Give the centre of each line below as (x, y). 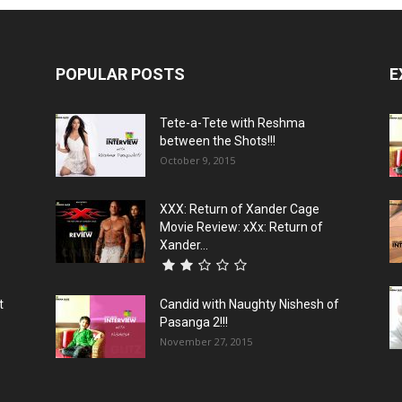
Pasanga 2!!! (194, 322)
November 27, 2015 (206, 341)
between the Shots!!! (218, 140)
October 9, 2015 (197, 160)
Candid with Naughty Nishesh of (249, 304)
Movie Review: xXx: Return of (241, 227)
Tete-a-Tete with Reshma (232, 122)
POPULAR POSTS (120, 74)
